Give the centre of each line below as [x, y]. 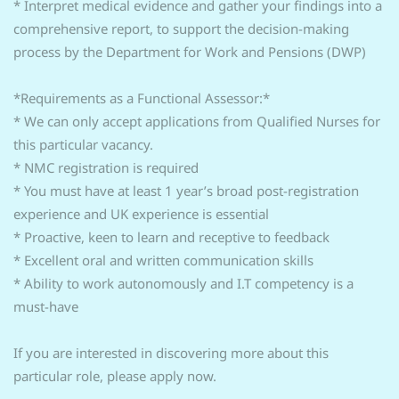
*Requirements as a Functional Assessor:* [142, 98]
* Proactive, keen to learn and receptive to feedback [171, 237]
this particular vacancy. [83, 144]
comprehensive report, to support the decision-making [181, 28]
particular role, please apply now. [115, 376]
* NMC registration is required [106, 167]
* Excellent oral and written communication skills [163, 260]
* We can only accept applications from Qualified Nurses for [197, 121]
